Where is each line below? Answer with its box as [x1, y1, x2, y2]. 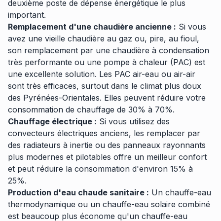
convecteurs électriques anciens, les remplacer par [8, 128, 200, 138]
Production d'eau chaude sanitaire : [8, 187, 149, 197]
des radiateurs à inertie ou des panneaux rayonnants [8, 140, 206, 150]
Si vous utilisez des [97, 116, 170, 126]
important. [8, 10, 46, 20]
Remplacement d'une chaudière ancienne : [8, 22, 176, 32]
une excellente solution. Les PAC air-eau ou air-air [8, 69, 195, 79]
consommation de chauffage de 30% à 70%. [8, 105, 175, 114]
